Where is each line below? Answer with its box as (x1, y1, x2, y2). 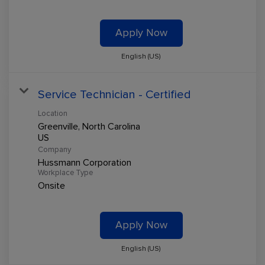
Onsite (38, 180, 65, 191)
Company (38, 144, 71, 154)
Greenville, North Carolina (38, 121, 140, 132)
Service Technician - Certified (38, 87, 191, 101)
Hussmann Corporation (38, 157, 131, 168)
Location (38, 108, 67, 118)
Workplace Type (38, 167, 93, 177)
